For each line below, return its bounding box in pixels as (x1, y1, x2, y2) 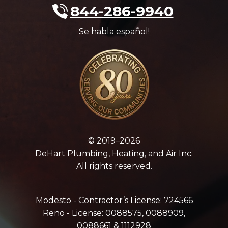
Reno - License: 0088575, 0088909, (43, 208, 185, 218)
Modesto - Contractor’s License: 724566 (35, 195, 193, 205)
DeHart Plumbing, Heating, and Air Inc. (35, 148, 193, 158)
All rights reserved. (76, 161, 152, 171)
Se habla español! (78, 26, 150, 36)
